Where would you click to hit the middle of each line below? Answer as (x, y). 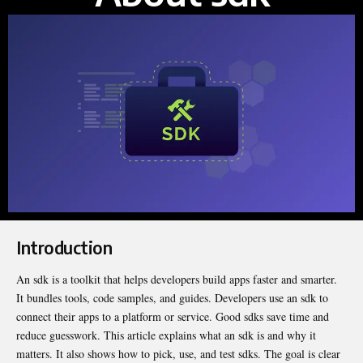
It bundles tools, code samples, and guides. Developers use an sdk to (172, 297)
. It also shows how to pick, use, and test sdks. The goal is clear (195, 353)
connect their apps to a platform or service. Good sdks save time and (173, 316)
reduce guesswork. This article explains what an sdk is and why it (166, 335)
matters (33, 353)
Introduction (64, 247)
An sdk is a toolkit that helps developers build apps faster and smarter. (177, 279)
